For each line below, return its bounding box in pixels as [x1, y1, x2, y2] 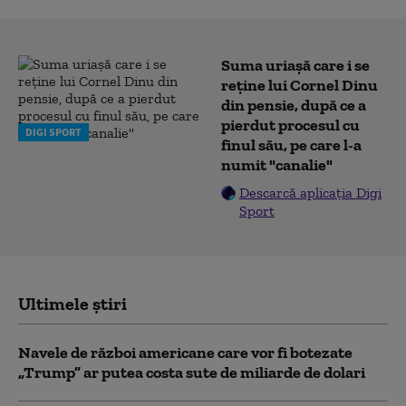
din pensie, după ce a [221, 95, 366, 115]
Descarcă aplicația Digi [239, 184, 382, 201]
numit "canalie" [221, 155, 333, 175]
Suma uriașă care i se [221, 55, 370, 75]
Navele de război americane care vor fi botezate [18, 343, 353, 362]
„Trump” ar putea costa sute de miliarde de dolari [18, 362, 365, 382]
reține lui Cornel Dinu [221, 75, 378, 95]
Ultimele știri [18, 293, 127, 314]
